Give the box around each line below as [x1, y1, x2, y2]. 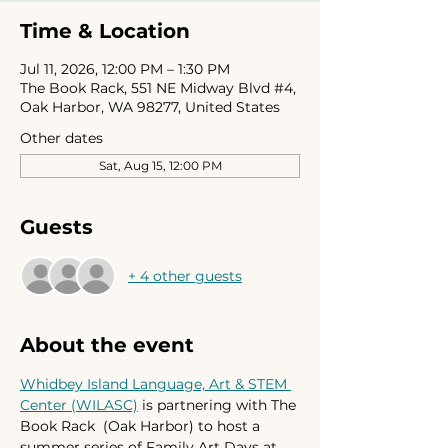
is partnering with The [138, 396, 300, 414]
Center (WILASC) [20, 396, 138, 414]
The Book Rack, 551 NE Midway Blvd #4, [20, 79, 296, 97]
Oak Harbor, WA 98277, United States [20, 98, 280, 116]
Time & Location [20, 19, 190, 43]
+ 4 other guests [128, 266, 242, 285]
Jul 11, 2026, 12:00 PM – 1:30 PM [20, 60, 230, 78]
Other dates [20, 129, 103, 147]
